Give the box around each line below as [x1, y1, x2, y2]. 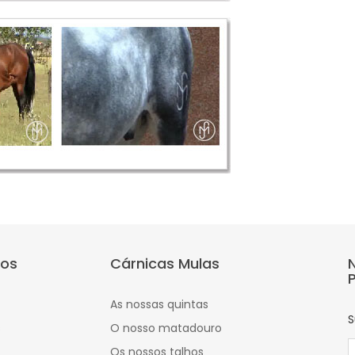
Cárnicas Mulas [110, 254, 219, 274]
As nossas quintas [110, 296, 208, 313]
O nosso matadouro [110, 320, 222, 337]
